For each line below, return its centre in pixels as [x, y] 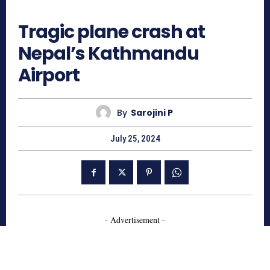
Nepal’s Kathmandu [108, 54]
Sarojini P [152, 112]
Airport [49, 76]
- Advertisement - [135, 220]
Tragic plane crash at [111, 32]
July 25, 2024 [135, 139]
